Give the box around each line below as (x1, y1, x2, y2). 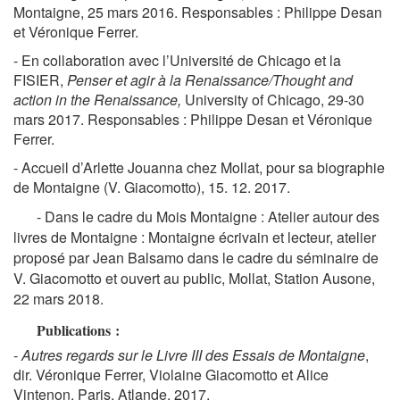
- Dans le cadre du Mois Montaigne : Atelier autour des (37, 205, 380, 227)
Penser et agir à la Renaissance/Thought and (67, 69, 353, 90)
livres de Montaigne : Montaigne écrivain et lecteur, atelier (13, 226, 376, 247)
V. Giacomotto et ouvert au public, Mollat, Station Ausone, (13, 267, 375, 288)
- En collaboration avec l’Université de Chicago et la (13, 49, 341, 71)
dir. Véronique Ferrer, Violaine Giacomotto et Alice (13, 363, 329, 385)
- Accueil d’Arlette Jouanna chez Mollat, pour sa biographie (13, 156, 385, 178)
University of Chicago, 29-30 (185, 88, 364, 110)
